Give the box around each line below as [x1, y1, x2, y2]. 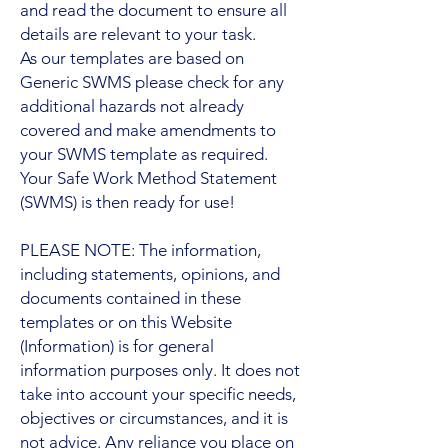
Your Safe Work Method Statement [20, 167, 277, 188]
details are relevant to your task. [20, 23, 256, 44]
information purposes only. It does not [20, 359, 300, 380]
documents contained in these [20, 287, 241, 308]
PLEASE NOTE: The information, [20, 239, 261, 260]
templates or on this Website [20, 311, 232, 332]
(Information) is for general [20, 335, 214, 356]
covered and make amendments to [20, 119, 276, 140]
